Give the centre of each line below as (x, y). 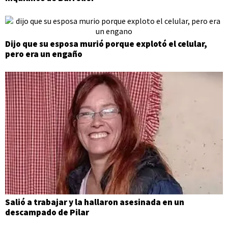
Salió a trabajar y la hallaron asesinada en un (95, 202)
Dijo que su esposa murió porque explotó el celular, (106, 44)
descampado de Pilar (47, 212)
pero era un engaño (44, 54)
